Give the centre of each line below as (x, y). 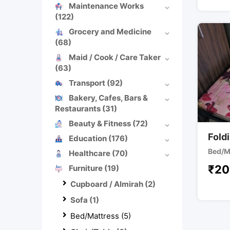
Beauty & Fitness (101, 123)
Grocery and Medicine (110, 31)
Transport (88, 83)
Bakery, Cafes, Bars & (108, 98)
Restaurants (79, 108)
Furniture (87, 168)
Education (89, 138)
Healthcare (90, 153)
